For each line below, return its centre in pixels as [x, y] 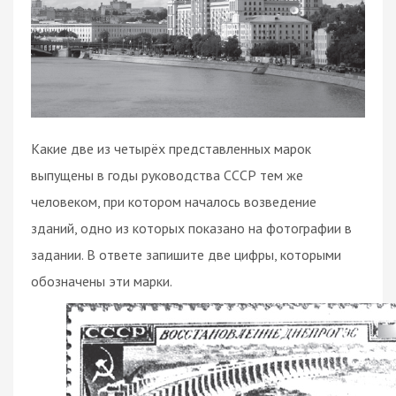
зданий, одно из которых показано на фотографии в [191, 228]
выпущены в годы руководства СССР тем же [167, 175]
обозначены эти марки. [102, 282]
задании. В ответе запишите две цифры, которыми [186, 255]
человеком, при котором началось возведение [174, 202]
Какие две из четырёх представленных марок [171, 149]
